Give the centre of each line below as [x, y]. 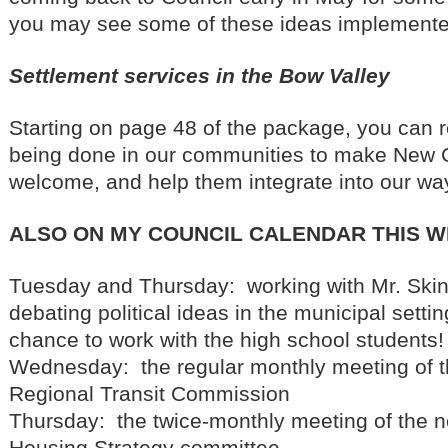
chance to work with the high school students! [226, 339]
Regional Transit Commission [149, 393]
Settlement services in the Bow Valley [199, 75]
